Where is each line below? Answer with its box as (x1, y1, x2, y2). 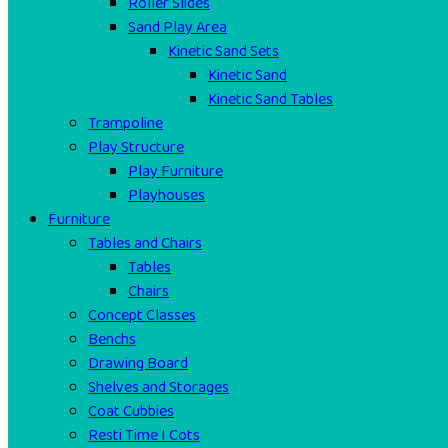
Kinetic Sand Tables (208, 87, 333, 112)
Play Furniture (128, 159, 223, 184)
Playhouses (128, 183, 205, 208)
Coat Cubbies (88, 399, 174, 424)
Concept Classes (88, 303, 196, 328)
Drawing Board (88, 351, 188, 376)
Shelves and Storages (88, 375, 229, 400)
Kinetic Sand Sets (168, 39, 279, 64)
